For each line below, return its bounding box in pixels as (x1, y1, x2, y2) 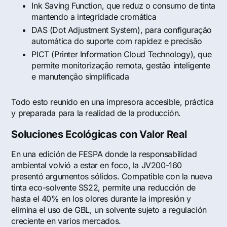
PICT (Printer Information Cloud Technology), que (31, 49, 212, 60)
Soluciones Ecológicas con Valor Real (11, 128, 187, 141)
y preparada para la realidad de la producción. (11, 108, 181, 119)
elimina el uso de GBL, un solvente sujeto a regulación (11, 205, 207, 215)
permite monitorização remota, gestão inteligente (31, 60, 210, 71)
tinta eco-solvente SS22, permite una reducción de (11, 182, 196, 193)
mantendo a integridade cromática (31, 12, 157, 22)
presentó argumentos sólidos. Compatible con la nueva (11, 171, 212, 182)
